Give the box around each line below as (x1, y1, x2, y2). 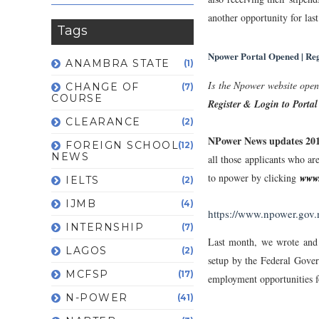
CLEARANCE (66, 115, 141, 128)
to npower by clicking (208, 170, 300, 184)
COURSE (51, 91, 103, 105)
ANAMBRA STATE (66, 56, 170, 70)
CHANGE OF (66, 80, 140, 93)
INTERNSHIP (66, 220, 144, 234)
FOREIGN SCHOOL (66, 138, 179, 152)
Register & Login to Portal (208, 96, 318, 111)
